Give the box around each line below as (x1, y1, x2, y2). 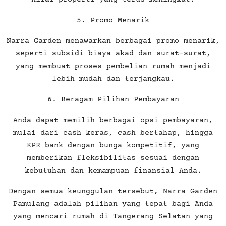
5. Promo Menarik (77, 16, 149, 25)
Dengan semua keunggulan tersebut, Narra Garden (9, 187, 217, 196)
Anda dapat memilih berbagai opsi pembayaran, (13, 116, 213, 125)
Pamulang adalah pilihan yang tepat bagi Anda (13, 199, 213, 208)
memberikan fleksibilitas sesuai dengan (27, 153, 199, 162)
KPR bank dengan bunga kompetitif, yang (27, 141, 199, 150)
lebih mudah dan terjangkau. (51, 74, 175, 83)
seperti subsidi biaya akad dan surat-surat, (15, 49, 211, 58)
